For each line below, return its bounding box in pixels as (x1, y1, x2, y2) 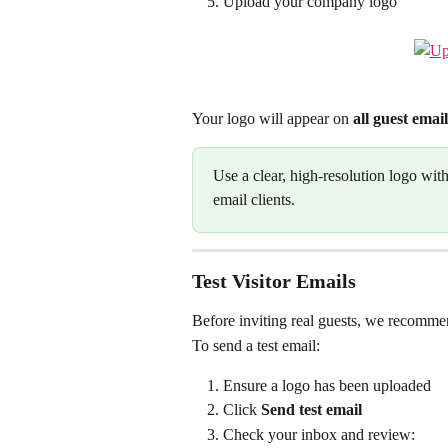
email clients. (213, 191, 295, 209)
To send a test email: (192, 336, 320, 354)
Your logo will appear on (192, 109, 353, 127)
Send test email (261, 401, 362, 419)
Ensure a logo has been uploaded (223, 376, 431, 394)
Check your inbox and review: (223, 425, 415, 443)
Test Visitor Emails (192, 270, 356, 293)
